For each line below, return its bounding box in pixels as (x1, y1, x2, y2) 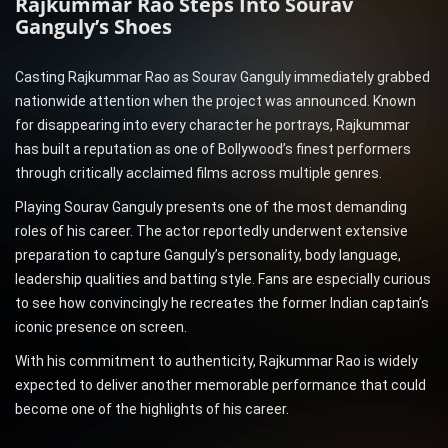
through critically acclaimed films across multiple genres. (15, 165, 382, 182)
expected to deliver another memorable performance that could (15, 377, 426, 394)
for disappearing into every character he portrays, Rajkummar (15, 117, 410, 134)
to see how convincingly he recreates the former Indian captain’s (15, 295, 429, 312)
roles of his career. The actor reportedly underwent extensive (15, 223, 408, 240)
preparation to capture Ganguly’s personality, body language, (15, 247, 401, 264)
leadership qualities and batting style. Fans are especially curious (15, 271, 431, 288)
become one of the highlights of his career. (15, 401, 289, 418)
